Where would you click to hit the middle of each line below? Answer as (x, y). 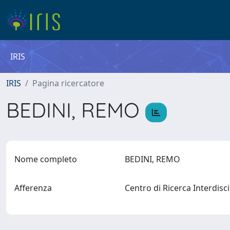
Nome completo (46, 159)
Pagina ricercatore (68, 83)
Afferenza (33, 188)
